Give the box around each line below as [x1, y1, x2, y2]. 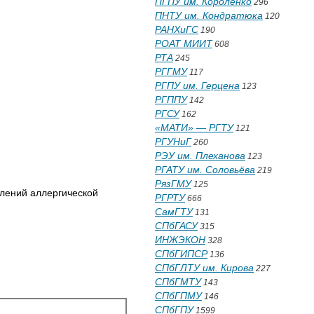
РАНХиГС [155, 24, 198, 35]
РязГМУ [155, 178, 191, 189]
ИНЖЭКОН [155, 234, 205, 245]
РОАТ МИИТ [155, 38, 212, 49]
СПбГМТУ [155, 276, 201, 287]
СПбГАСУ [155, 220, 198, 231]
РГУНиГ [155, 136, 191, 147]
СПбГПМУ [155, 290, 202, 301]
